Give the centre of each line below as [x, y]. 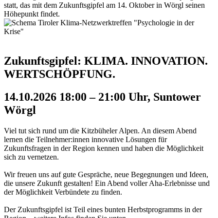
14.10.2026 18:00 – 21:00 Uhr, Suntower [102, 97]
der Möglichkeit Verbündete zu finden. [63, 192]
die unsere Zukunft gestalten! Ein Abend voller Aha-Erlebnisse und [107, 183]
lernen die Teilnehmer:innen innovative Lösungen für [85, 139]
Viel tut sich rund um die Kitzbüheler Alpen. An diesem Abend [100, 130]
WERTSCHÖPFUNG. [60, 74]
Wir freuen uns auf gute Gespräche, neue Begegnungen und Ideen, [106, 174]
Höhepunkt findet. [32, 14]
